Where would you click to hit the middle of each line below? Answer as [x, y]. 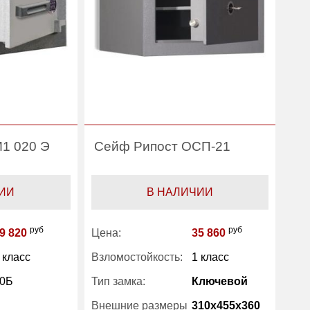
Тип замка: [118, 281]
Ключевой [219, 281]
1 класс [210, 257]
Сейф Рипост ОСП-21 [162, 146]
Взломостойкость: [137, 257]
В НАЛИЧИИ [180, 192]
